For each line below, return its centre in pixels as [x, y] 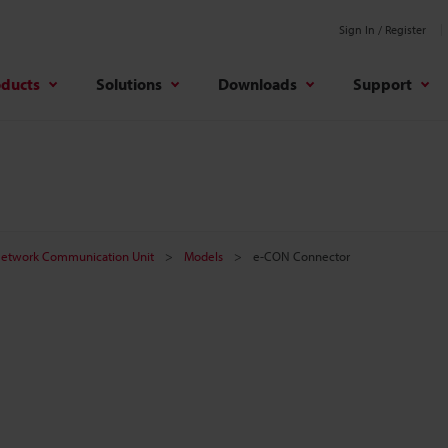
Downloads [257, 83]
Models [203, 256]
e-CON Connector [301, 256]
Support [382, 83]
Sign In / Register [382, 29]
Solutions [129, 83]
